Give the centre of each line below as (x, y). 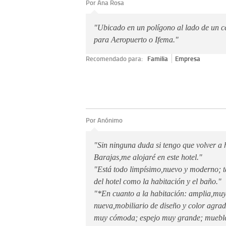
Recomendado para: (115, 58)
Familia (158, 58)
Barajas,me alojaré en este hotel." (148, 157)
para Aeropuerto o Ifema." (136, 39)
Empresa (188, 58)
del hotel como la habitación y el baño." (158, 181)
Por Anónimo (104, 120)
